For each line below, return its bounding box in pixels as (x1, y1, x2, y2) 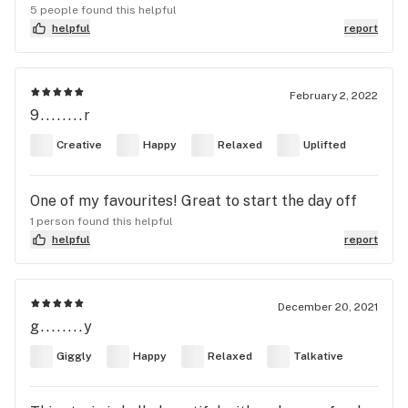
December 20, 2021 (278, 300, 378, 313)
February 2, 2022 (290, 88, 378, 102)
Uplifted (303, 138, 346, 152)
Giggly (56, 350, 92, 363)
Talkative (293, 350, 343, 363)
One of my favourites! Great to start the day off (30, 191, 357, 209)
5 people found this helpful (30, 3, 177, 16)
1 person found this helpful (30, 214, 173, 228)
